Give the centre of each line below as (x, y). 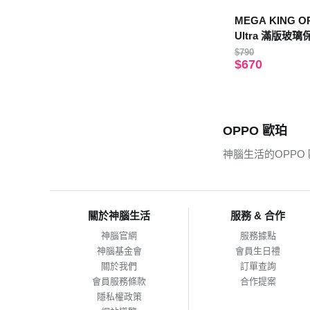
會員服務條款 (119, 282)
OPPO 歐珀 (255, 131)
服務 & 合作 (258, 216)
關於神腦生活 (119, 216)
